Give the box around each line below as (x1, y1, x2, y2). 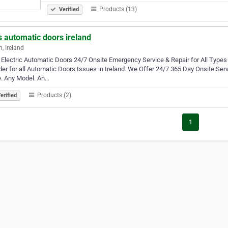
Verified (58, 6, 79, 13)
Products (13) (98, 5, 137, 13)
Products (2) (36, 91, 71, 99)
